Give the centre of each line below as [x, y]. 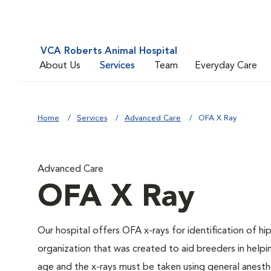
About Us [60, 66]
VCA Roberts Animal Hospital [109, 51]
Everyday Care [226, 66]
